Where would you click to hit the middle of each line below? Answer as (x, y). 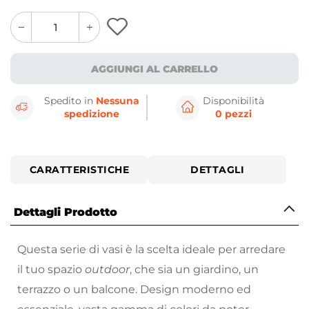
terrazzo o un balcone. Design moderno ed (134, 290)
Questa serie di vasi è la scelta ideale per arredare (151, 250)
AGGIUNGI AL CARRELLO (154, 69)
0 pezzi (233, 114)
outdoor (107, 270)
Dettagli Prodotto (66, 212)
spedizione (92, 114)
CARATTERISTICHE (79, 170)
